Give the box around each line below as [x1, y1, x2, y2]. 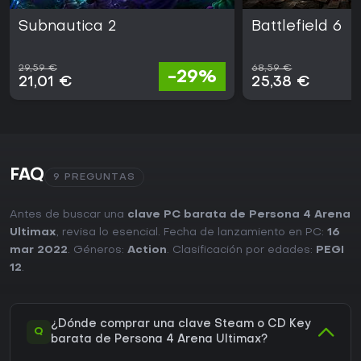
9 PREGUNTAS [53, 172, 135, 183]
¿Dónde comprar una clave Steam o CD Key [51, 319, 311, 330]
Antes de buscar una [10, 210, 127, 221]
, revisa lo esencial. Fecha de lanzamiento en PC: [56, 227, 327, 239]
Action [127, 245, 167, 256]
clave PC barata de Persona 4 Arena [127, 210, 351, 221]
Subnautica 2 [19, 20, 116, 35]
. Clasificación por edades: [167, 245, 316, 256]
